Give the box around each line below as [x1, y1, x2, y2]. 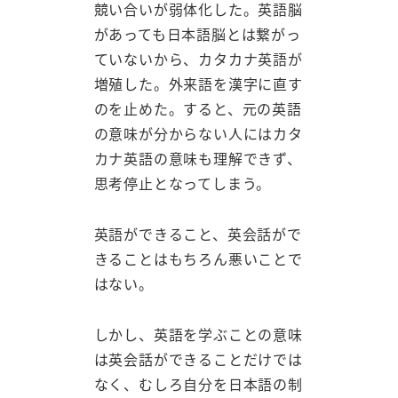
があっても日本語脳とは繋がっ [93, 23, 301, 45]
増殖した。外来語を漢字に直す [93, 73, 303, 95]
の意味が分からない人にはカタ [93, 123, 303, 145]
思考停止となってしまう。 [93, 172, 272, 195]
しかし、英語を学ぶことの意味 [93, 322, 303, 345]
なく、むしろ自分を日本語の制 [93, 372, 303, 394]
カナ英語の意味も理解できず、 [93, 147, 302, 170]
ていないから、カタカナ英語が [93, 48, 303, 70]
